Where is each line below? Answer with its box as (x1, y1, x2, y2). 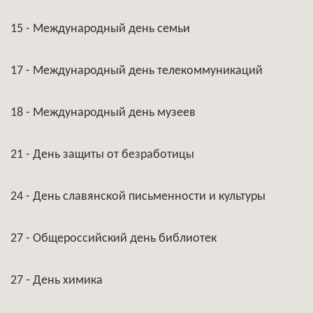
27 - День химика (10, 274, 103, 287)
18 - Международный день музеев (10, 106, 196, 119)
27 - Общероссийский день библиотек (10, 232, 217, 245)
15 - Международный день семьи (10, 22, 190, 36)
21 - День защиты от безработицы (10, 148, 194, 161)
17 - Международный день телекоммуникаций (10, 64, 263, 78)
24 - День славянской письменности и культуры (10, 190, 265, 203)
